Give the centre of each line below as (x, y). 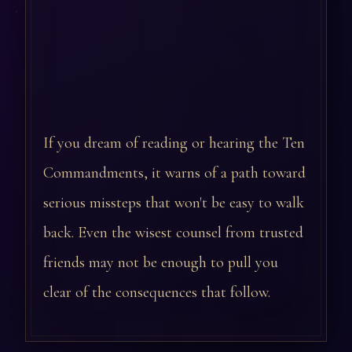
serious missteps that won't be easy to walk (174, 203)
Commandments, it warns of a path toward (174, 173)
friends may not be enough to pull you (161, 263)
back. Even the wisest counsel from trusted (173, 233)
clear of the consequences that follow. (157, 293)
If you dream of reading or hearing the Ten (174, 143)
